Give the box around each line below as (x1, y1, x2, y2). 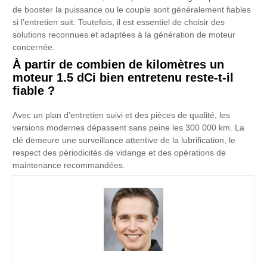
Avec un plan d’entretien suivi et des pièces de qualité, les (13, 110, 231, 120)
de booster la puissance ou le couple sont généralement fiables (13, 5, 252, 14)
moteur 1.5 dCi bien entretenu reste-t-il (13, 70, 234, 84)
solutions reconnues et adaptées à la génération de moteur (13, 30, 236, 39)
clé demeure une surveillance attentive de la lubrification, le (13, 135, 236, 145)
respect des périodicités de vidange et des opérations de (13, 148, 226, 157)
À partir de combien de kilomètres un (13, 57, 225, 71)
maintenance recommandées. (13, 160, 126, 170)
